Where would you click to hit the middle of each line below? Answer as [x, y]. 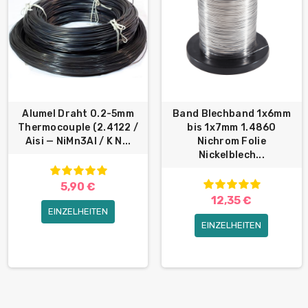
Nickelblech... [232, 155]
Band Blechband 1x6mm [232, 114]
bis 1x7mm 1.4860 [232, 128]
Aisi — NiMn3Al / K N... [78, 142]
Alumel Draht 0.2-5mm [78, 114]
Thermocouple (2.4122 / [78, 128]
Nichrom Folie [232, 142]
